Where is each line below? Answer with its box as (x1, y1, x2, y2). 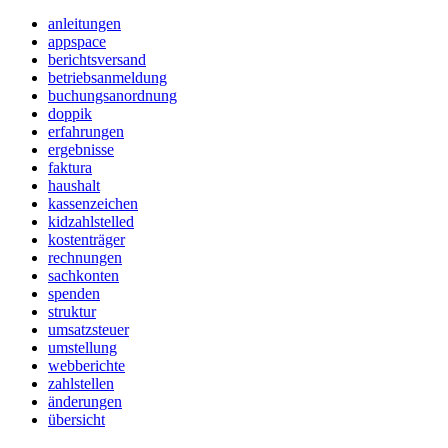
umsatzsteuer (48, 321, 129, 339)
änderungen (48, 393, 122, 411)
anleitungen (48, 15, 121, 33)
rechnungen (48, 249, 122, 267)
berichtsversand (48, 51, 146, 69)
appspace (48, 33, 106, 51)
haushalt (48, 177, 100, 195)
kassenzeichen (48, 195, 138, 213)
